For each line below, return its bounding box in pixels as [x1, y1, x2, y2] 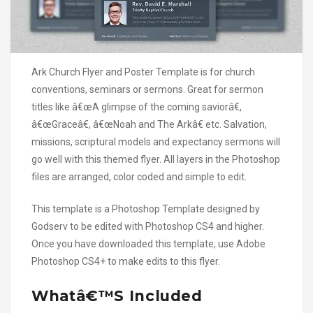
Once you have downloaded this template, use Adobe [31, 238, 265, 250]
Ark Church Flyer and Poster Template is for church [31, 66, 255, 78]
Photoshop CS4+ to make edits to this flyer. [31, 256, 220, 268]
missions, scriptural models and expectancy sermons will [31, 136, 280, 148]
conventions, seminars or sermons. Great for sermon [31, 84, 263, 96]
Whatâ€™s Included [31, 286, 203, 305]
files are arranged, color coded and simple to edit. [31, 171, 247, 183]
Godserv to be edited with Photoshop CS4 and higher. [31, 221, 264, 233]
